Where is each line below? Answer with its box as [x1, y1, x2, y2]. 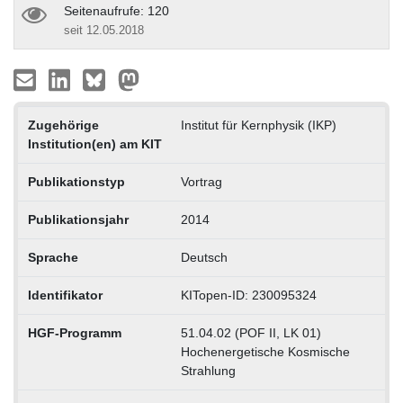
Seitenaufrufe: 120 [64, 3, 169, 18]
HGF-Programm [27, 325, 121, 340]
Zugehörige [27, 117, 99, 132]
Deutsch [180, 249, 228, 264]
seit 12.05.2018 [64, 22, 144, 37]
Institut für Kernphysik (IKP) [180, 117, 336, 132]
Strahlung [180, 363, 236, 378]
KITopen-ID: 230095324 [180, 287, 317, 302]
